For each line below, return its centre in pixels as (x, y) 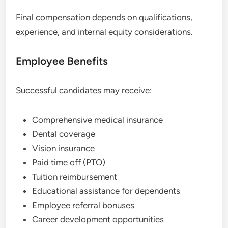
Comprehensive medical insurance (98, 120)
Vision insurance (64, 148)
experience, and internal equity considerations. (105, 32)
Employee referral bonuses (83, 205)
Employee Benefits (62, 61)
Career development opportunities (98, 219)
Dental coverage (64, 134)
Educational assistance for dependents (106, 191)
